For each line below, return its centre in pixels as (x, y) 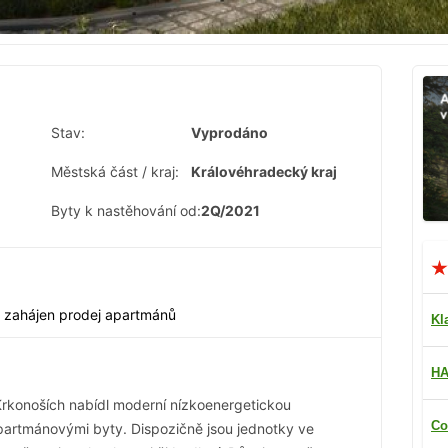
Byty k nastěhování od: (126, 211)
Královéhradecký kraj (264, 172)
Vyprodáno (229, 133)
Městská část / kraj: (115, 172)
